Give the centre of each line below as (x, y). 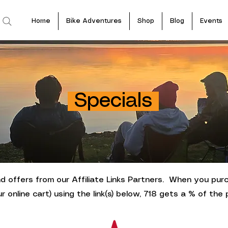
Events (211, 21)
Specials (113, 101)
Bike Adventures (94, 21)
